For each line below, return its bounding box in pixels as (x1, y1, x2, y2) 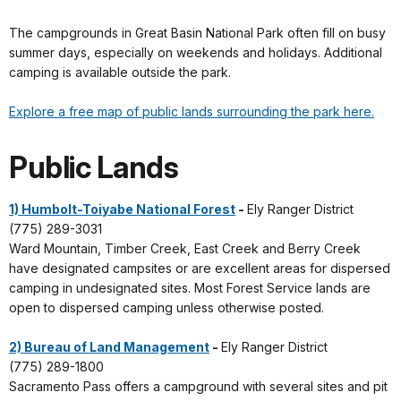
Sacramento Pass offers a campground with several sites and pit (9, 379, 388, 395)
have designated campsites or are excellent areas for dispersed (9, 260, 390, 277)
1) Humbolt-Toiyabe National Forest (9, 201, 235, 218)
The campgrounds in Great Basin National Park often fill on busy (9, 25, 386, 41)
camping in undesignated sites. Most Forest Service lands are (9, 280, 371, 296)
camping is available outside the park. (9, 64, 231, 81)
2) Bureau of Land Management (9, 339, 209, 355)
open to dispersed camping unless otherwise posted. (9, 300, 324, 316)
